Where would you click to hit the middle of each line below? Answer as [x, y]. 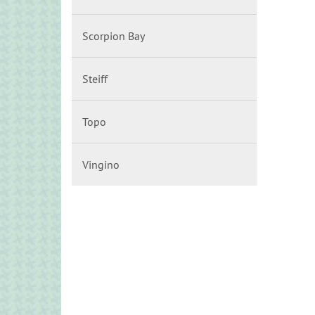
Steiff [95, 79]
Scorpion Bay [114, 36]
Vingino [101, 165]
